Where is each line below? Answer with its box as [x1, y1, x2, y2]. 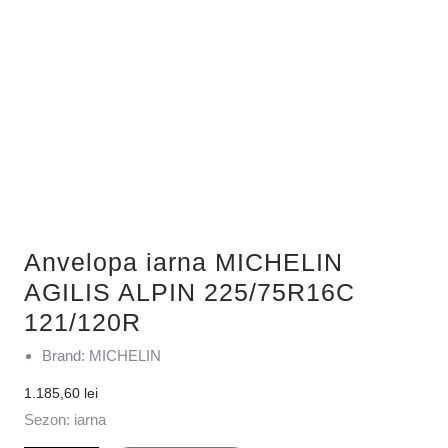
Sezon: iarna [24, 410, 106, 428]
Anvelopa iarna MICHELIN [24, 247, 343, 276]
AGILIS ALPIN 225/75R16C [24, 277, 355, 306]
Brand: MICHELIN [42, 346, 161, 364]
